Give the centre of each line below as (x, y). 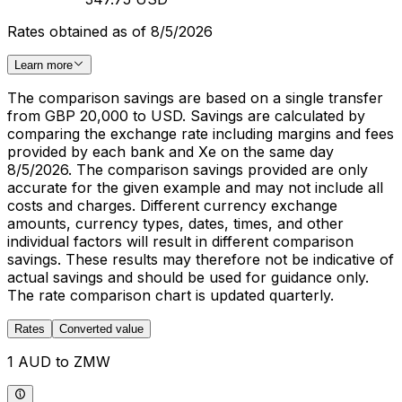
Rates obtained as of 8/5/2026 (110, 32)
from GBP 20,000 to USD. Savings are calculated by (186, 116)
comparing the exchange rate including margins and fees (201, 134)
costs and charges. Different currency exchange (172, 206)
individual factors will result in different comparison (180, 242)
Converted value (101, 329)
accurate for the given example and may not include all (195, 188)
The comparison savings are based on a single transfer (195, 98)
